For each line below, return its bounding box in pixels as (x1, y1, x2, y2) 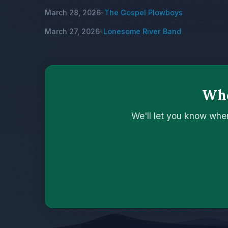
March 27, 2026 (45, 27, 100, 36)
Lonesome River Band (103, 27, 181, 36)
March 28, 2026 (45, 8, 101, 17)
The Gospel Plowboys (104, 8, 183, 17)
